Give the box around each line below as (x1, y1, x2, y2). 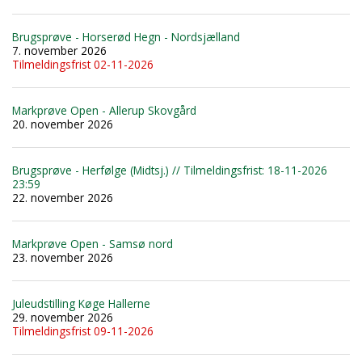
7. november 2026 (12, 42, 107, 58)
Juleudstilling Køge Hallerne (12, 295, 150, 311)
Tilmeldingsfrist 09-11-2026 (12, 322, 154, 339)
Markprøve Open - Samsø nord (12, 235, 173, 251)
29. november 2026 (12, 309, 113, 325)
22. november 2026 (12, 189, 113, 205)
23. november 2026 (12, 249, 113, 265)
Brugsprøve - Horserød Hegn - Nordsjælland (12, 28, 240, 44)
